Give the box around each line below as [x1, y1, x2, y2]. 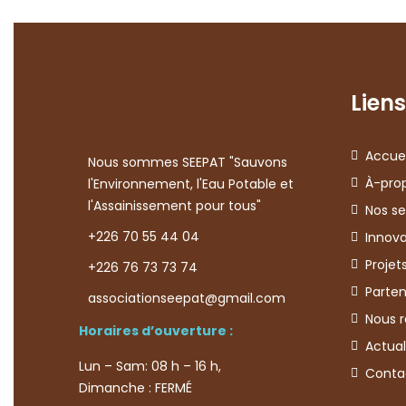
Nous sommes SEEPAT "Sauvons [88, 153, 287, 171]
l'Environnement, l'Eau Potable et [88, 175, 294, 193]
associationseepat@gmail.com [88, 289, 285, 307]
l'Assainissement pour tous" [88, 197, 261, 215]
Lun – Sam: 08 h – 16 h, [79, 357, 221, 375]
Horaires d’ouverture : [79, 322, 233, 340]
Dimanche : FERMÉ [79, 379, 192, 397]
